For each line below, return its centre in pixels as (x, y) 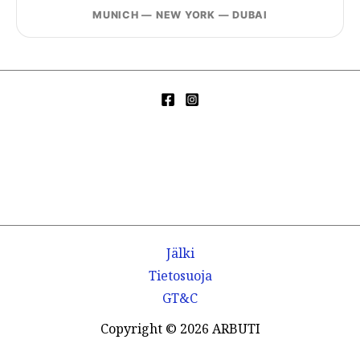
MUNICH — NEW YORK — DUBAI (180, 15)
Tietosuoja (180, 276)
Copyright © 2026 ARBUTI (180, 329)
